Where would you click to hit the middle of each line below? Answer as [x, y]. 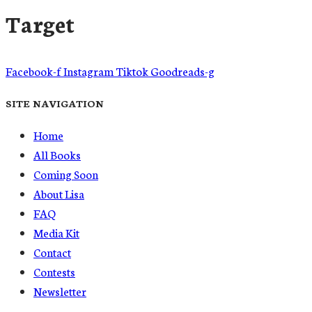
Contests [54, 272]
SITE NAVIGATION [55, 103]
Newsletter [60, 291]
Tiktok [132, 70]
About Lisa [59, 194]
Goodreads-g [182, 70]
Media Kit [56, 233]
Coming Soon [66, 174]
